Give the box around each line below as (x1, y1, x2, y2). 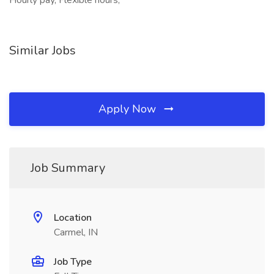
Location (54, 211, 92, 224)
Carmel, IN (54, 226, 98, 239)
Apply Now (98, 102, 159, 116)
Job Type (54, 255, 92, 268)
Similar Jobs (9, 42, 76, 59)
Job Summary (31, 160, 105, 176)
